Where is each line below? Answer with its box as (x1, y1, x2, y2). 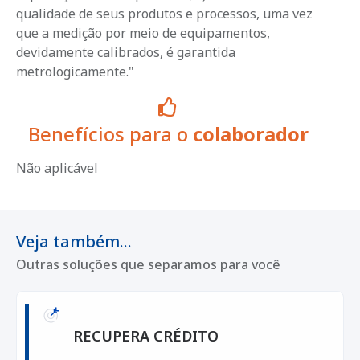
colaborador (192, 121, 309, 148)
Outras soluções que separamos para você (16, 256, 280, 274)
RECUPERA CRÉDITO (73, 325, 219, 346)
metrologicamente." (16, 63, 134, 81)
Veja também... (16, 231, 132, 253)
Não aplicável (16, 159, 98, 178)
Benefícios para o (27, 121, 193, 148)
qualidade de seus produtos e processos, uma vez (16, 5, 313, 23)
